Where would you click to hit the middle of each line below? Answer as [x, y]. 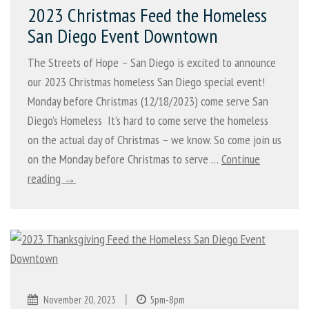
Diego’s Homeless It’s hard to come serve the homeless [148, 121]
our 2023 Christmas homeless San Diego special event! [146, 82]
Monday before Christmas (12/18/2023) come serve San [148, 101]
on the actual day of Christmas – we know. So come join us [154, 140]
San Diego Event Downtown [123, 36]
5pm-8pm [167, 300]
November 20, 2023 [80, 300]
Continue [241, 159]
